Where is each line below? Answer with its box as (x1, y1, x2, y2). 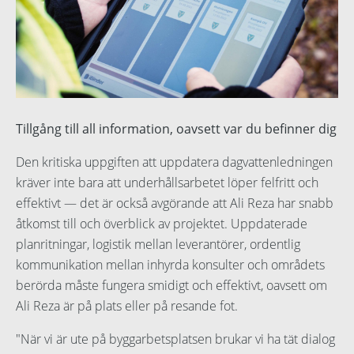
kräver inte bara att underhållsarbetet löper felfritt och (16, 174, 318, 192)
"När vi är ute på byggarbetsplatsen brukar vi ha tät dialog (16, 330, 335, 348)
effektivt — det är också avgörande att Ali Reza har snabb (16, 194, 333, 213)
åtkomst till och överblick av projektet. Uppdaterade (16, 215, 307, 233)
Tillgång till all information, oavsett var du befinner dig (16, 120, 337, 138)
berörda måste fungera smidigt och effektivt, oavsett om (16, 277, 327, 295)
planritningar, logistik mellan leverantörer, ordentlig (16, 235, 300, 254)
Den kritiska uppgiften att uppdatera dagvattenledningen (16, 153, 333, 171)
